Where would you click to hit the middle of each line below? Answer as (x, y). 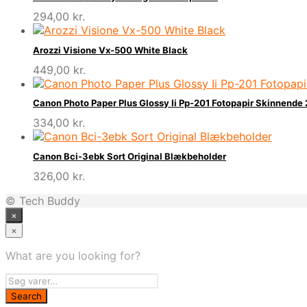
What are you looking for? (73, 255)
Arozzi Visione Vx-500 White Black (110, 50)
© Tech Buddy (43, 200)
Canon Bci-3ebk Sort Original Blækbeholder (130, 156)
